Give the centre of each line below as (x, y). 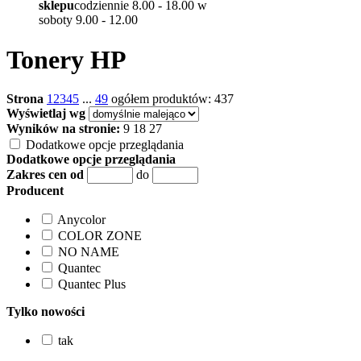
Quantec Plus (92, 284)
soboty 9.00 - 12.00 (88, 20)
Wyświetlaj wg (46, 114)
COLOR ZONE (100, 236)
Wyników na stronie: (63, 129)
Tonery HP (66, 59)
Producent (35, 191)
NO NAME (89, 252)
